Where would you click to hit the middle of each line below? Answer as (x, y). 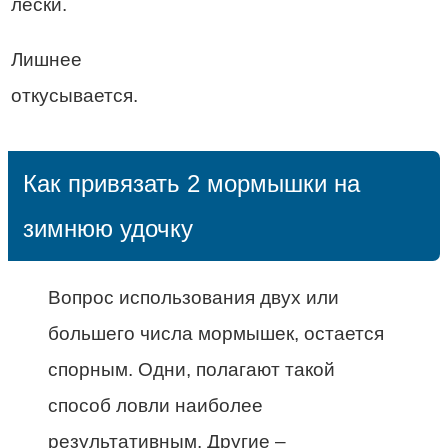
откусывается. (74, 95)
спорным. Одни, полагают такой (191, 369)
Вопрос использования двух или (193, 297)
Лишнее (46, 59)
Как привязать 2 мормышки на (191, 183)
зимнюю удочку (108, 228)
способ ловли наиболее (155, 405)
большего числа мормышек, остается (216, 333)
